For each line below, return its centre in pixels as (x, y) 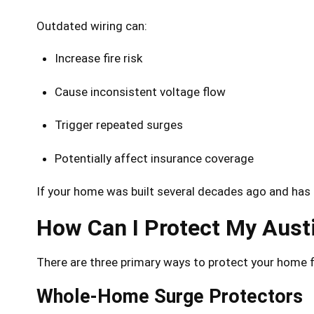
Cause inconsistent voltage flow (140, 91)
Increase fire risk (98, 59)
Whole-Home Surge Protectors (170, 296)
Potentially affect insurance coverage (154, 158)
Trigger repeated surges (118, 125)
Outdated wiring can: (92, 26)
